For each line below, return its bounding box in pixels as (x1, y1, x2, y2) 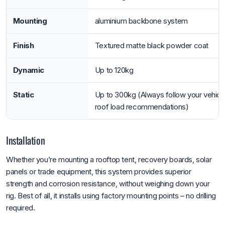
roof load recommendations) (94, 102, 189, 112)
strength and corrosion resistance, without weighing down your (6, 178, 210, 188)
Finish (13, 41, 34, 51)
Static (13, 90, 34, 100)
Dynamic (13, 65, 44, 75)
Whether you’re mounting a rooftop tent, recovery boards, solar (6, 154, 212, 164)
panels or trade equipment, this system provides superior (6, 166, 191, 176)
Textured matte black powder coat (94, 41, 208, 51)
